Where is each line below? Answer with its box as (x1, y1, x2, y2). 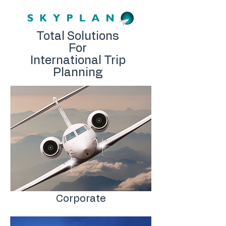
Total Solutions (36, 31, 119, 42)
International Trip (30, 55, 126, 67)
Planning (53, 67, 102, 79)
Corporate (55, 194, 106, 204)
